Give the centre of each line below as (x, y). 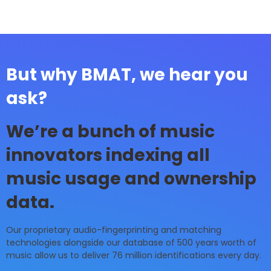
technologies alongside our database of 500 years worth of (131, 242)
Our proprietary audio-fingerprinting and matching (114, 230)
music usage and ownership (131, 178)
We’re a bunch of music (110, 131)
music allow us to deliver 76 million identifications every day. (134, 255)
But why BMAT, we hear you (127, 74)
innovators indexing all (108, 155)
